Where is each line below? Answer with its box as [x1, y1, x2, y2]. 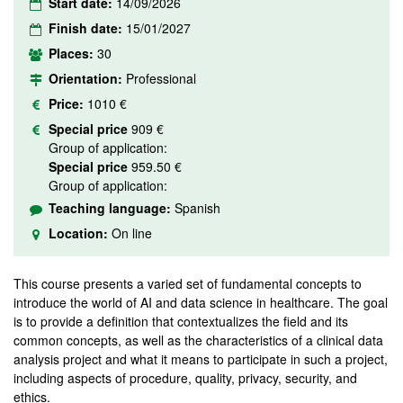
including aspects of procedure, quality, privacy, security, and [13, 369, 357, 387]
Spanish [175, 199, 220, 217]
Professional [126, 69, 196, 87]
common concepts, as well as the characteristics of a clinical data [13, 331, 383, 349]
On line [112, 224, 152, 242]
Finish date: [49, 19, 126, 37]
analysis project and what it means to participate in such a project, [13, 350, 388, 368]
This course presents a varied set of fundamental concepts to [13, 274, 362, 292]
